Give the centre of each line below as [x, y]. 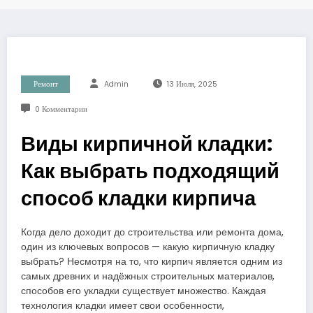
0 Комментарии [61, 110]
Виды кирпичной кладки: [147, 144]
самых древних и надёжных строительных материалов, [148, 277]
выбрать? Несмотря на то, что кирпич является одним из [152, 262]
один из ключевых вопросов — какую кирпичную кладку [148, 247]
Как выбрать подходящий [150, 172]
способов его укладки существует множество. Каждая [144, 291]
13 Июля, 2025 [192, 85]
